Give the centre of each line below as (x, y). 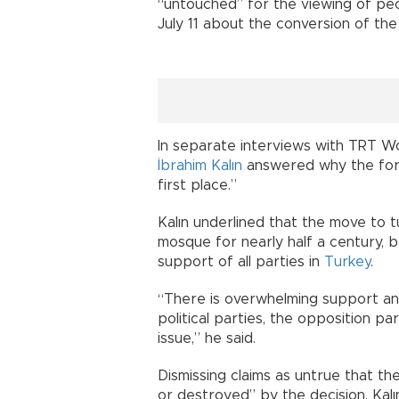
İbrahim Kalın (200, 165)
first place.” (197, 185)
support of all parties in (241, 261)
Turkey (347, 261)
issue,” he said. (207, 338)
